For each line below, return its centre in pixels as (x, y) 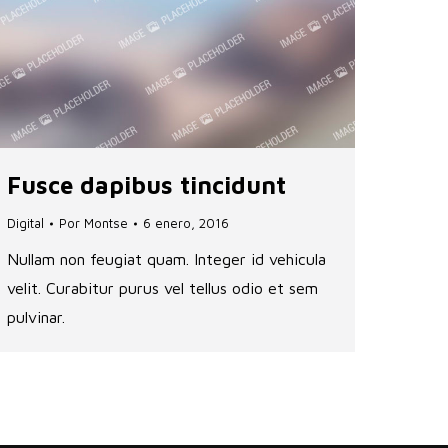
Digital (25, 223)
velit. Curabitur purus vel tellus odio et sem (162, 288)
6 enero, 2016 (186, 223)
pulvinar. (36, 317)
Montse (106, 223)
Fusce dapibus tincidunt (146, 185)
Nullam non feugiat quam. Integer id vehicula (166, 259)
